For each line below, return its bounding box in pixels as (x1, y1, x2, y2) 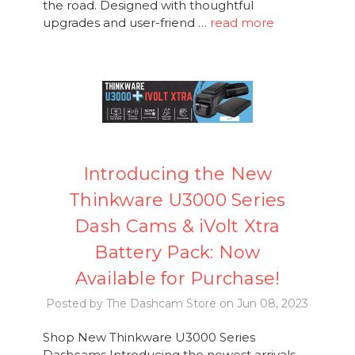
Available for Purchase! (74, 268, 281, 290)
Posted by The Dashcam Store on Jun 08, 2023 (46, 296, 309, 311)
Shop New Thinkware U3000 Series (42, 330, 255, 345)
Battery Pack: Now (94, 242, 261, 264)
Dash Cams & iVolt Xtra (74, 216, 281, 238)
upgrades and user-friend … (42, 15, 210, 31)
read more (209, 15, 274, 31)
